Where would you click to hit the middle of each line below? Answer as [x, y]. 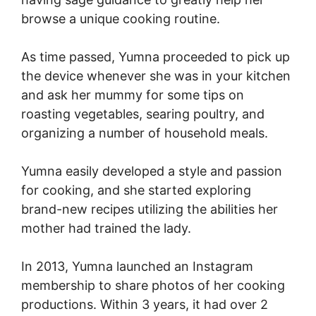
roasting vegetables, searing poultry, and [143, 114]
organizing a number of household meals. [145, 133]
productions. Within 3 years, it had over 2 [145, 304]
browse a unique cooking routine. [121, 19]
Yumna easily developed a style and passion [152, 171]
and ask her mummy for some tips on [133, 95]
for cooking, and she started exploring [136, 190]
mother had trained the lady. [106, 228]
